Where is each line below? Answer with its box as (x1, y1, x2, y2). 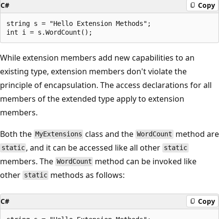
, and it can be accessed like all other (26, 142, 163, 153)
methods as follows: (48, 169, 125, 180)
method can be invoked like (93, 155, 197, 167)
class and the (83, 128, 136, 139)
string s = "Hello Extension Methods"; (6, 19, 151, 27)
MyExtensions (35, 130, 82, 138)
